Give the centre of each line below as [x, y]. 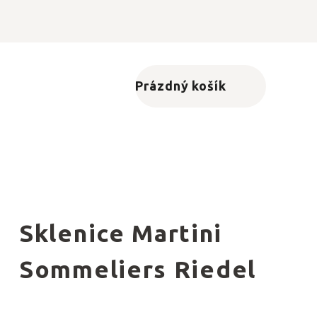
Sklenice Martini [121, 234]
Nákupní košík [234, 94]
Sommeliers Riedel [138, 270]
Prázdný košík [181, 86]
